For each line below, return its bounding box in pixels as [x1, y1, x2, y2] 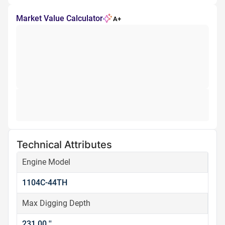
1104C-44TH [22, 178, 67, 187]
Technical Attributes [17, 139, 112, 151]
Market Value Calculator [16, 14, 103, 23]
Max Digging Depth [22, 198, 90, 208]
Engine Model [22, 157, 70, 167]
